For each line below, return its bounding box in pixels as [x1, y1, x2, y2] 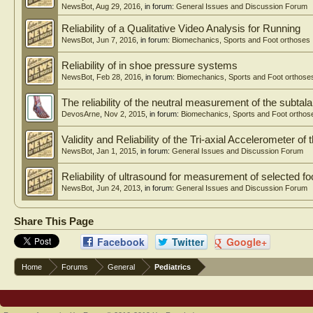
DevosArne [61, 109, 100, 118]
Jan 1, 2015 [96, 146, 136, 155]
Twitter [169, 234, 204, 249]
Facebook [94, 234, 145, 249]
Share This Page [14, 215, 94, 227]
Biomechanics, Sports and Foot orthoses [172, 35, 310, 44]
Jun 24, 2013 [96, 183, 140, 192]
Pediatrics [154, 262, 191, 271]
